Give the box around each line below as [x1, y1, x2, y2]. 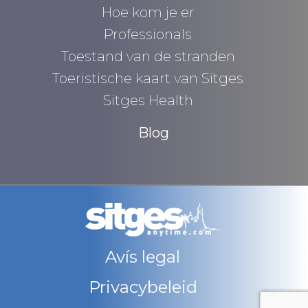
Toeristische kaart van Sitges [52, 70, 244, 87]
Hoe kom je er [101, 4, 195, 21]
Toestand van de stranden [60, 48, 235, 65]
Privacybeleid [88, 276, 197, 297]
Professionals [104, 26, 192, 43]
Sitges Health [102, 92, 193, 109]
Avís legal [105, 246, 180, 267]
